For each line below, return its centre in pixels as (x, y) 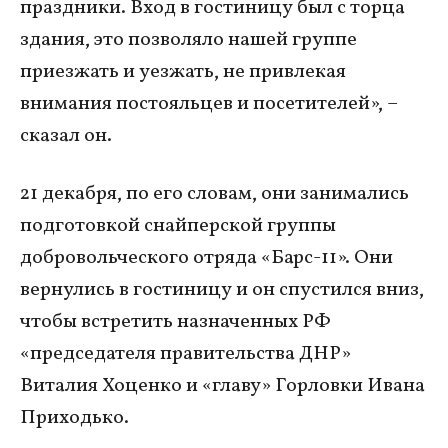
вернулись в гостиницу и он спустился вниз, (222, 290)
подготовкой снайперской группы (178, 226)
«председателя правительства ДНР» (185, 354)
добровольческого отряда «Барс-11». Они (206, 258)
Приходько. (74, 418)
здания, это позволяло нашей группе (188, 40)
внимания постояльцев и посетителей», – (209, 104)
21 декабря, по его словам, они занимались (214, 194)
